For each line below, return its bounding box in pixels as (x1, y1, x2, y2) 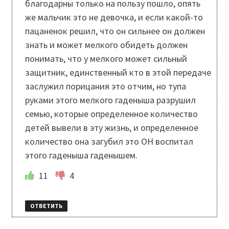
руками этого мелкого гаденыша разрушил (25, 94, 196, 106)
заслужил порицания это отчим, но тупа (25, 80, 186, 92)
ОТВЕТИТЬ (30, 202, 62, 210)
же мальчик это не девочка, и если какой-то (25, 11, 203, 23)
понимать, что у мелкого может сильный (25, 52, 187, 64)
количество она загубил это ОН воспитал (25, 135, 193, 147)
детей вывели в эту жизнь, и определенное (25, 121, 198, 133)
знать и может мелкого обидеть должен (25, 38, 188, 51)
